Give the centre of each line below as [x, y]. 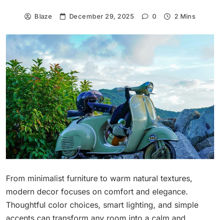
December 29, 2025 [102, 16]
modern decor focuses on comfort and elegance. [97, 191]
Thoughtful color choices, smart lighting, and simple [102, 205]
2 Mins [185, 16]
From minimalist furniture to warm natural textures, [99, 178]
